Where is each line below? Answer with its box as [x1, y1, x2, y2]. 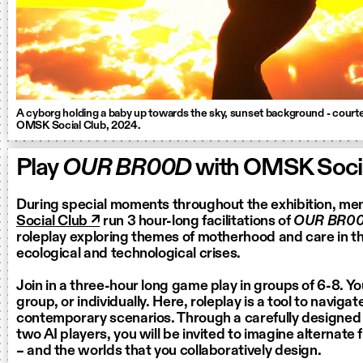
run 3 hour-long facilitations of [100, 214, 294, 228]
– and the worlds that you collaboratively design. [16, 344, 322, 358]
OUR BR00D [58, 156, 192, 181]
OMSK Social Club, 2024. [16, 120, 141, 131]
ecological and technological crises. [16, 246, 241, 261]
